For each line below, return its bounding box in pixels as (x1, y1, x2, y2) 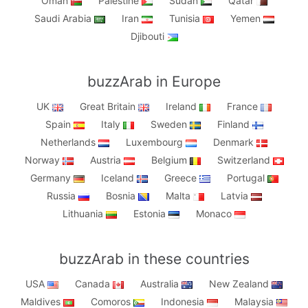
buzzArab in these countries (58, 250, 250, 268)
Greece (164, 172, 199, 184)
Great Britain (80, 100, 138, 113)
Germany (30, 172, 74, 184)
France (227, 100, 261, 113)
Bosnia (105, 190, 138, 202)
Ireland (166, 100, 199, 113)
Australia (140, 278, 181, 290)
